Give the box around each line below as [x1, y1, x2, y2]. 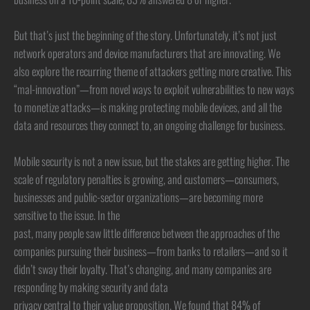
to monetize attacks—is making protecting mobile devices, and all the [14, 98, 282, 116]
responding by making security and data [14, 278, 168, 296]
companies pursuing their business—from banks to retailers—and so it [14, 242, 288, 260]
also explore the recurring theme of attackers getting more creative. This [14, 62, 291, 80]
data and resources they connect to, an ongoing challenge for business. [14, 116, 285, 134]
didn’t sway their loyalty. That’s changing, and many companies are [14, 260, 271, 278]
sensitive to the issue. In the [14, 206, 120, 224]
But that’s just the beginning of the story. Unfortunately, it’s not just [14, 26, 277, 44]
